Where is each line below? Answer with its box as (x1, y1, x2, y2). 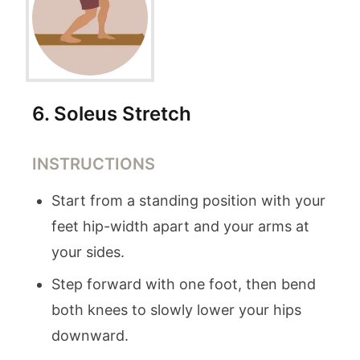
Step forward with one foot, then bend (51, 276, 316, 292)
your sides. (51, 243, 125, 260)
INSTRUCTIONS (32, 154, 155, 174)
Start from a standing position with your (51, 192, 325, 209)
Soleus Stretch (54, 102, 191, 125)
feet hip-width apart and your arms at (51, 218, 309, 235)
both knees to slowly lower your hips (51, 301, 301, 318)
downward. (51, 327, 129, 344)
